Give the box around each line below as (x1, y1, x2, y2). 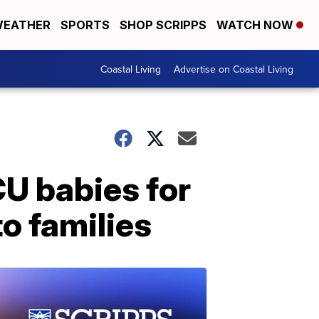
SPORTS (61, 18, 110, 32)
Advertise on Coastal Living (174, 61, 293, 76)
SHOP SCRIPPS (120, 18, 206, 32)
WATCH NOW (216, 18, 296, 32)
